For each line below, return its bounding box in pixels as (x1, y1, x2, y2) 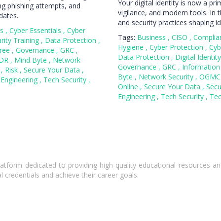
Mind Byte (14, 55, 49, 65)
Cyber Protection (149, 42, 205, 52)
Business (137, 33, 168, 42)
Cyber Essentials (9, 26, 63, 35)
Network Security (139, 72, 195, 81)
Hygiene (118, 42, 146, 52)
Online (118, 82, 140, 91)
